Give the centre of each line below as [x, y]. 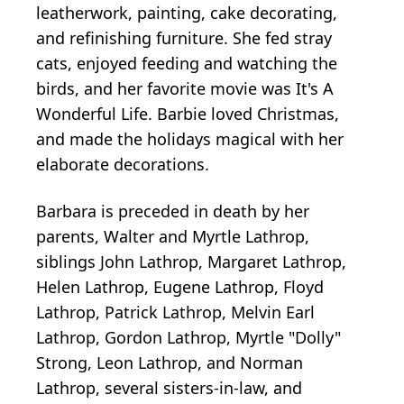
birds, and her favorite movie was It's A [185, 89]
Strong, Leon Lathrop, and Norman [170, 363]
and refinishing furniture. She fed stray [184, 38]
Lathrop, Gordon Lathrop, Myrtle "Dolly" [188, 338]
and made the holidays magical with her [190, 139]
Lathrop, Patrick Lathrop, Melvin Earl [175, 312]
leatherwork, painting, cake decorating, [187, 13]
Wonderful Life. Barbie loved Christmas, [188, 114]
